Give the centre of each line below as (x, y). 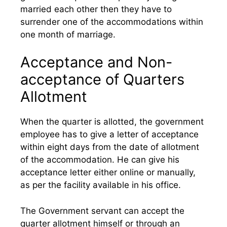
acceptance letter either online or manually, (108, 172)
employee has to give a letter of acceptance (109, 134)
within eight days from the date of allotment (110, 147)
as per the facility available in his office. (101, 185)
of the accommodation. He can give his (100, 160)
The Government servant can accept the (102, 211)
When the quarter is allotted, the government (112, 122)
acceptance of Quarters (102, 79)
